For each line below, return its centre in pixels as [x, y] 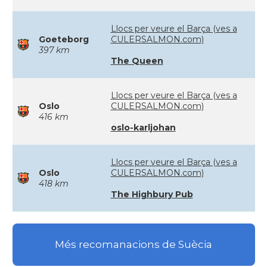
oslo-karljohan [143, 128]
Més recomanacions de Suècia [133, 245]
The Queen [137, 61]
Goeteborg [63, 39]
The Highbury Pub [152, 194]
